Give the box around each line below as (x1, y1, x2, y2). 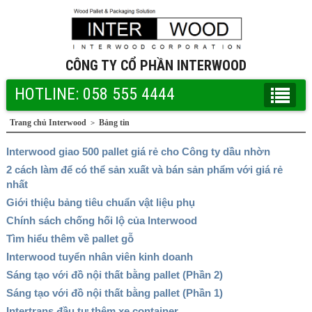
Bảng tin (98, 117, 130, 127)
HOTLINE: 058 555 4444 (14, 84, 175, 104)
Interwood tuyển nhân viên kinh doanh (6, 250, 193, 263)
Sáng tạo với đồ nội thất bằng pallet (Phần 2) (6, 268, 223, 281)
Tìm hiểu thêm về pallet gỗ (6, 232, 134, 244)
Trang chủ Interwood (9, 117, 86, 127)
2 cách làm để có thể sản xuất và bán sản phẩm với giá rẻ (6, 163, 283, 175)
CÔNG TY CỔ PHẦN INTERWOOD (65, 56, 247, 74)
